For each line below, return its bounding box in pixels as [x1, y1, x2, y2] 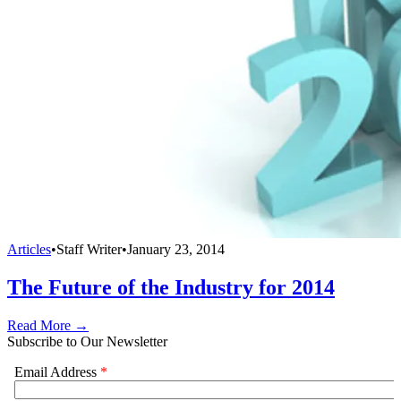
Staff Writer [56, 242, 122, 258]
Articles [7, 242, 51, 258]
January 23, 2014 [127, 242, 225, 258]
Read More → [7, 317, 89, 333]
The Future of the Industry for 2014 [7, 275, 335, 299]
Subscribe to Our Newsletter [7, 333, 167, 349]
